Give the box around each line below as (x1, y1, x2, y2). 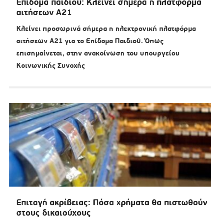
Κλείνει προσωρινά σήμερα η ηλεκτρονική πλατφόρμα (16, 24, 196, 33)
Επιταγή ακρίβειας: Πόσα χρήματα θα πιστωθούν (16, 197, 207, 208)
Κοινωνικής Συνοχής (16, 61, 85, 70)
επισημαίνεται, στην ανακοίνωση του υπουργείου (16, 49, 180, 58)
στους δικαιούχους (16, 207, 91, 219)
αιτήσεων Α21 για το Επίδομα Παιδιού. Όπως (16, 36, 164, 46)
